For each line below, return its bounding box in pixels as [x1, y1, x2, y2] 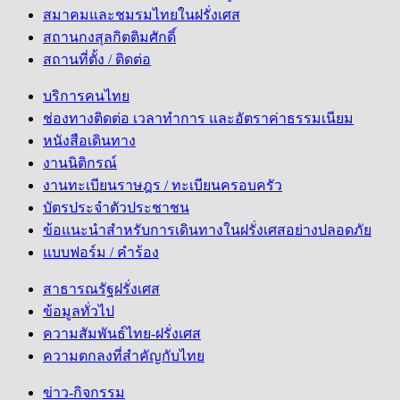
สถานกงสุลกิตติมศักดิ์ [43, 29, 176, 46]
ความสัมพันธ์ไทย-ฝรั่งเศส [43, 326, 201, 342]
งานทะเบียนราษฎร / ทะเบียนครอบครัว [43, 178, 282, 194]
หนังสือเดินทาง [43, 133, 136, 149]
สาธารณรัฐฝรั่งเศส [43, 281, 160, 297]
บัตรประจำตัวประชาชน [43, 200, 189, 216]
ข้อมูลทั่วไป [43, 304, 114, 320]
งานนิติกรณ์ [43, 155, 117, 171]
